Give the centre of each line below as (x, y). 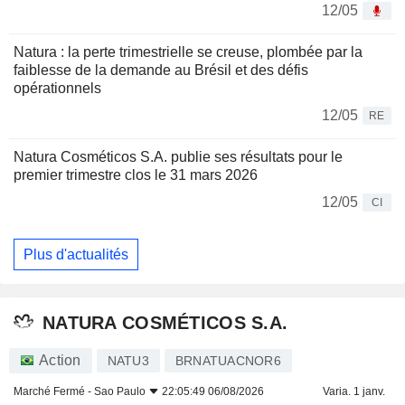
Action (60, 361)
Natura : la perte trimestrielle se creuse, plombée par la (188, 52)
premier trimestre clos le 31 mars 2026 (136, 175)
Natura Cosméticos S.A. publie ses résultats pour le (178, 157)
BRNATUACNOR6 (228, 361)
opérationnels (57, 89)
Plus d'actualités (76, 254)
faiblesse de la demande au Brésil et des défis (161, 71)
